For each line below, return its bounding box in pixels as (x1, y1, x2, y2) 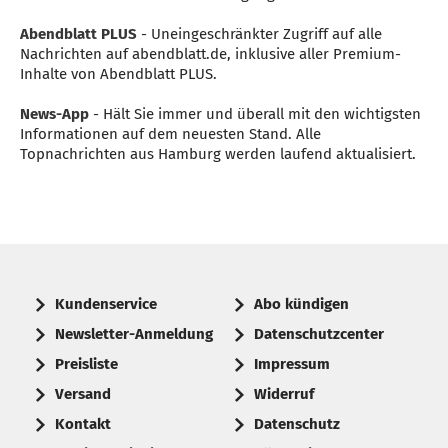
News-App (20, 104, 89, 123)
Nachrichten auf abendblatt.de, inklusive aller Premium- (20, 44, 401, 63)
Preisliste (55, 354, 118, 373)
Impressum (254, 354, 330, 373)
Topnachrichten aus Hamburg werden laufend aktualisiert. (20, 144, 416, 163)
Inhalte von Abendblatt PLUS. (20, 64, 217, 83)
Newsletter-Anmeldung (55, 324, 213, 343)
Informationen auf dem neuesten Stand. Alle (20, 124, 321, 143)
